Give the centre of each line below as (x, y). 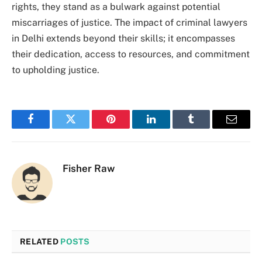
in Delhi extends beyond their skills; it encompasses (123, 39)
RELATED (40, 242)
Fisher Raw (89, 169)
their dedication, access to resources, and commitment (131, 54)
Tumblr (206, 128)
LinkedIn (169, 128)
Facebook (50, 128)
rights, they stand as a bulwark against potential (116, 7)
